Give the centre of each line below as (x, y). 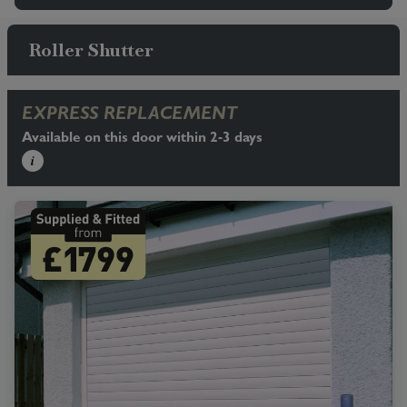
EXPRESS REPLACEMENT (129, 115)
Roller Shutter (91, 50)
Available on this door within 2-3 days (142, 139)
